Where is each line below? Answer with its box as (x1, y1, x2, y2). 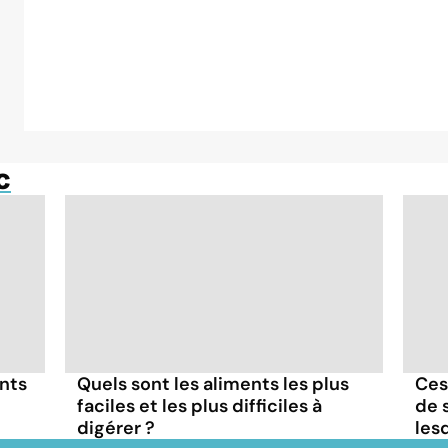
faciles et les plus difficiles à (77, 393, 323, 418)
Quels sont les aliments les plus (77, 371, 350, 396)
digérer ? (77, 415, 156, 440)
